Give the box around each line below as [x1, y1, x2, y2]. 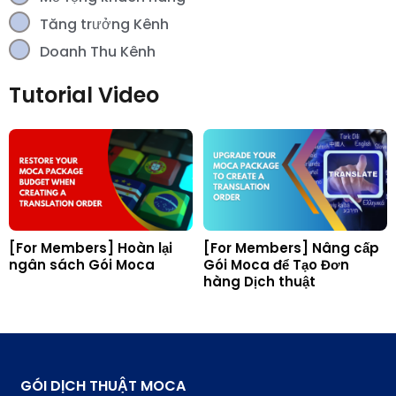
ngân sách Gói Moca [9, 255, 155, 274]
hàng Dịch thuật [203, 271, 316, 291]
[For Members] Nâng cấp [203, 238, 379, 257]
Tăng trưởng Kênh [40, 14, 169, 34]
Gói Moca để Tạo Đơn [203, 255, 349, 274]
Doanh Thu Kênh [40, 42, 156, 62]
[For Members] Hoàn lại [9, 238, 172, 257]
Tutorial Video [9, 80, 159, 110]
